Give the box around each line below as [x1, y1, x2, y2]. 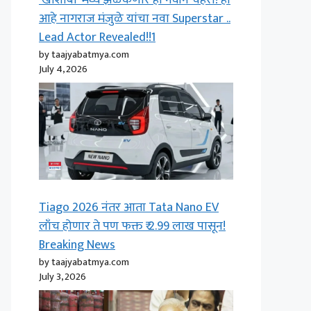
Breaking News [39, 235, 115, 255]
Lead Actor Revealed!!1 [39, 27, 155, 48]
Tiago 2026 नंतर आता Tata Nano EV [39, 197, 219, 218]
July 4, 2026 [39, 60, 87, 78]
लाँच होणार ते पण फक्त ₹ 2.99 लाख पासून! [39, 216, 226, 237]
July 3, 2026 [39, 268, 86, 285]
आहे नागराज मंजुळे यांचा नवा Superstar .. [39, 8, 230, 29]
